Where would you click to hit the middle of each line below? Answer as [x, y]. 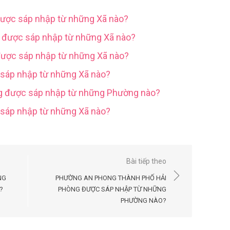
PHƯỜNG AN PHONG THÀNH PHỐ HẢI [111, 178]
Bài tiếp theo [146, 161]
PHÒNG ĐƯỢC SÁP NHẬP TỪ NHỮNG [112, 189]
